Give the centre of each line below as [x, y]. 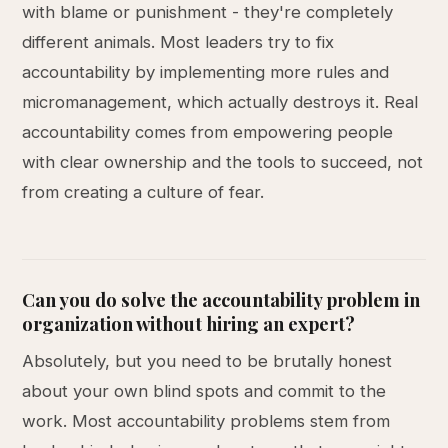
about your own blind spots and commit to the [204, 391]
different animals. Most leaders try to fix [178, 42]
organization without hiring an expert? [189, 323]
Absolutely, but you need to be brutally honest [207, 361]
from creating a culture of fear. [143, 192]
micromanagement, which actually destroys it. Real [220, 102]
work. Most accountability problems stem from [206, 421]
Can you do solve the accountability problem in [221, 299]
